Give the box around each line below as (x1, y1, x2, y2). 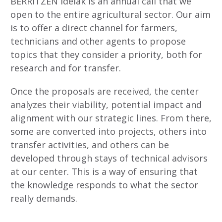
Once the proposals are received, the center (10, 85, 199, 97)
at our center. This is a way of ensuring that (10, 165, 198, 177)
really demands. (10, 192, 77, 204)
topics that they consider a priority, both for (10, 49, 202, 61)
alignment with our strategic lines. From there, (10, 111, 212, 124)
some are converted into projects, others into (10, 125, 207, 137)
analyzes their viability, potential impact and (10, 98, 202, 111)
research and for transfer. (10, 62, 121, 74)
